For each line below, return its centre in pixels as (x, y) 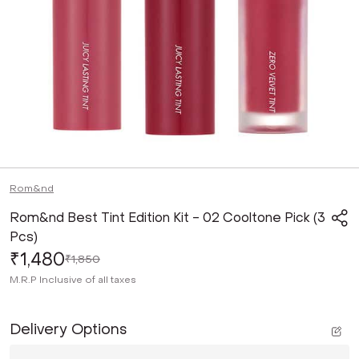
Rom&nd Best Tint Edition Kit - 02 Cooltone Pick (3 (167, 218)
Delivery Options (69, 330)
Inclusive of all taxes (88, 280)
